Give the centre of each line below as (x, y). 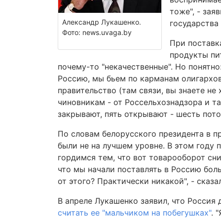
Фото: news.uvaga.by (97, 32)
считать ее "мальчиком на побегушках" (134, 213)
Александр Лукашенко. (102, 22)
